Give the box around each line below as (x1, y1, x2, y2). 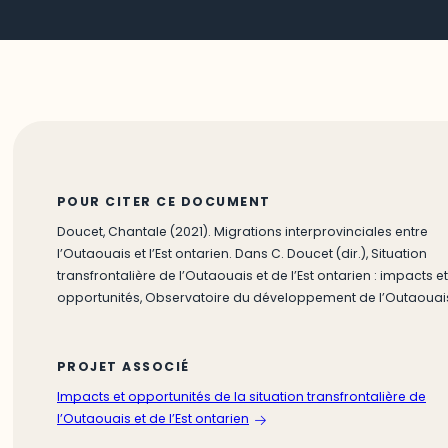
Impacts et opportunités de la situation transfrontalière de (56, 387, 426, 405)
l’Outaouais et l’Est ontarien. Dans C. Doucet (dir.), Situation (56, 245, 427, 263)
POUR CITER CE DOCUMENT (56, 192, 271, 210)
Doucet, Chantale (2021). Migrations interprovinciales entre (56, 223, 428, 241)
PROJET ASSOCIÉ (56, 357, 190, 375)
